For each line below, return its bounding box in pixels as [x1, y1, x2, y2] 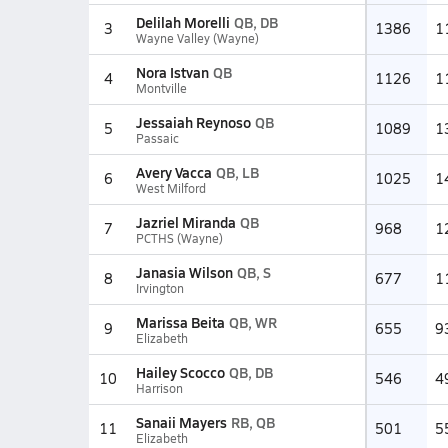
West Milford [135, 180, 206, 196]
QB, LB [215, 162, 259, 182]
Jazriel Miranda [135, 212, 236, 232]
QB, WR [228, 312, 277, 332]
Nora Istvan [135, 62, 209, 82]
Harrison [135, 380, 183, 396]
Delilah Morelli [135, 12, 230, 32]
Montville [135, 80, 187, 96]
